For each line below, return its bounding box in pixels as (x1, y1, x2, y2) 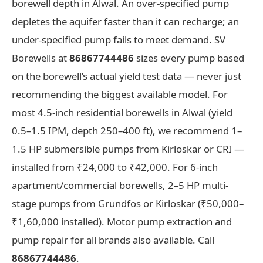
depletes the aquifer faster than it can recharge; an (12, 14, 239, 28)
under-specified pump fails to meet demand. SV (12, 32, 225, 46)
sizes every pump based (134, 50, 244, 65)
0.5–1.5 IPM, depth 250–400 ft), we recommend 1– (12, 123, 242, 137)
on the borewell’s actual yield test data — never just (12, 69, 241, 83)
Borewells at (12, 50, 69, 65)
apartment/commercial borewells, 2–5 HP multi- (12, 178, 228, 192)
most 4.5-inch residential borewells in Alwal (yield (12, 105, 232, 119)
